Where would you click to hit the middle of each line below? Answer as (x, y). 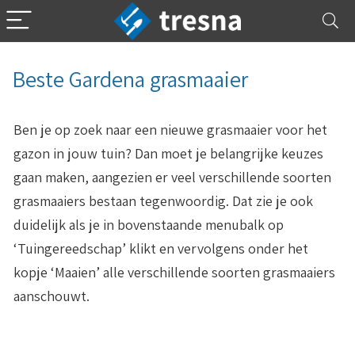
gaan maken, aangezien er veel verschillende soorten (172, 177)
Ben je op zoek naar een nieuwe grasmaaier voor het (170, 130)
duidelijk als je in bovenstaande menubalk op (149, 225)
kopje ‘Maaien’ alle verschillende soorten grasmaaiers (174, 272)
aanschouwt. (52, 296)
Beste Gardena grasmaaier (130, 79)
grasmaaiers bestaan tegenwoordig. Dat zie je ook (163, 201)
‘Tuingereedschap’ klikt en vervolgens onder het (161, 248)
